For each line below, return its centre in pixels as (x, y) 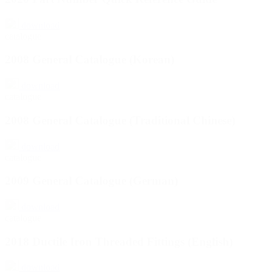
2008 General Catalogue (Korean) (90, 60)
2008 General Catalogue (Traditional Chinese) (120, 120)
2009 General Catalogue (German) (91, 181)
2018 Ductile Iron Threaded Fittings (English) (119, 241)
